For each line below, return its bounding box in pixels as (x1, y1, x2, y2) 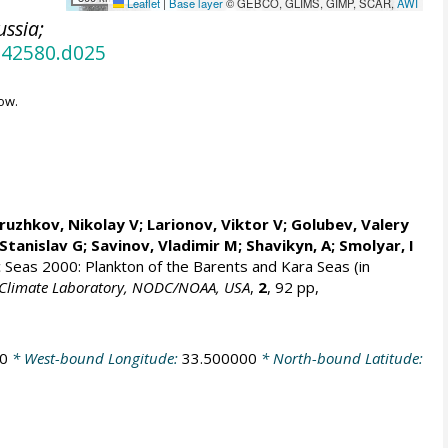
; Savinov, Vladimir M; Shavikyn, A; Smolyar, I (82, 235, 414, 255)
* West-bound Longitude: (7, 347, 182, 368)
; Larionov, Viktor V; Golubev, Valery (138, 214, 409, 234)
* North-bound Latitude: (256, 347, 423, 368)
